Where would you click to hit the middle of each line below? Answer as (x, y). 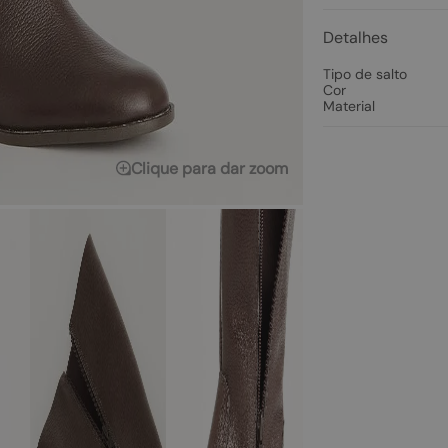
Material (348, 106)
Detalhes (355, 37)
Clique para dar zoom (209, 168)
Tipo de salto (364, 74)
